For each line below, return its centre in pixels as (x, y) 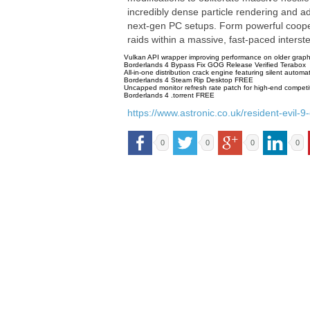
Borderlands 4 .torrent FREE (169, 95)
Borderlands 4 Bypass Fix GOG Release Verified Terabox (215, 65)
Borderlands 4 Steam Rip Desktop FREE (189, 80)
